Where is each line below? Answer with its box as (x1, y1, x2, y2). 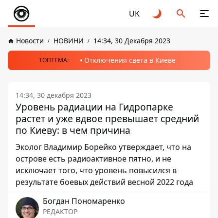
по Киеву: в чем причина (16, 124, 130, 137)
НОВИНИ (54, 36, 84, 45)
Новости (16, 36, 44, 45)
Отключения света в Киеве (84, 55, 176, 65)
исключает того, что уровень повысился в (16, 165, 177, 176)
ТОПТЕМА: (38, 56, 69, 64)
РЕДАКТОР (43, 207, 77, 216)
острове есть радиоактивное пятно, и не (16, 153, 171, 164)
